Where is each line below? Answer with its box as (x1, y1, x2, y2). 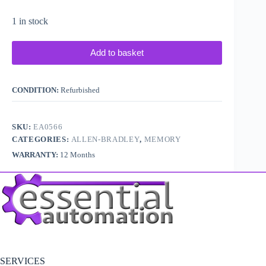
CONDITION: (12, 85, 61, 94)
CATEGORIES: (12, 134, 71, 144)
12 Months (60, 150, 95, 159)
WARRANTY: (12, 150, 60, 159)
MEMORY (144, 134, 181, 144)
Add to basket (90, 47, 144, 58)
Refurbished (61, 85, 100, 94)
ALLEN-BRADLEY (71, 134, 140, 144)
